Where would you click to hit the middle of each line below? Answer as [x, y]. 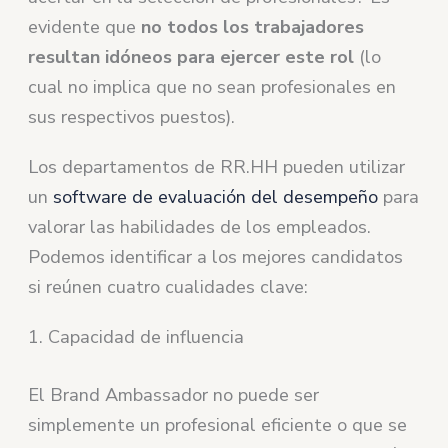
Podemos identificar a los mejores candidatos [216, 257]
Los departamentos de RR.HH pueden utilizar [217, 167]
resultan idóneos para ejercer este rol [191, 57]
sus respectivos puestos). [132, 117]
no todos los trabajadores [253, 27]
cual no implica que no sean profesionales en [212, 87]
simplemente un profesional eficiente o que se [218, 424]
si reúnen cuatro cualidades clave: [168, 287]
